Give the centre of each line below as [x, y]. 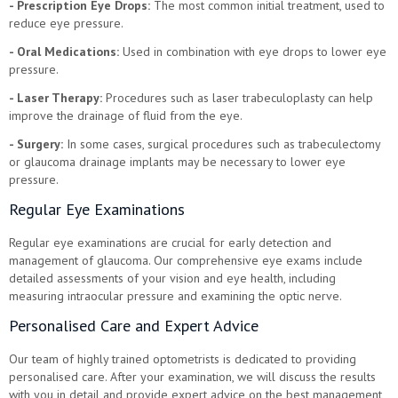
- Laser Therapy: [56, 97]
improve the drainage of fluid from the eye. [126, 115]
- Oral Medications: [64, 51]
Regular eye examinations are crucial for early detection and [170, 242]
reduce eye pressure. [66, 23]
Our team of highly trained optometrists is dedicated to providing [183, 358]
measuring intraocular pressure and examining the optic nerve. [175, 295]
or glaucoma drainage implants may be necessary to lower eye [177, 161]
